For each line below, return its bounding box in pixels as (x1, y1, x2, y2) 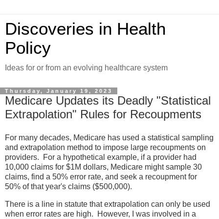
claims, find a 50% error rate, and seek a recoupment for (5, 172, 197, 181)
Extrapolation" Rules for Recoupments (5, 108, 201, 121)
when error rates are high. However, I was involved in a (5, 209, 196, 218)
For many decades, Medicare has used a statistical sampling (5, 133, 214, 142)
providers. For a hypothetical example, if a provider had (5, 153, 197, 161)
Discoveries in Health (5, 20, 166, 38)
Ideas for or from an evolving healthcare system (5, 64, 168, 72)
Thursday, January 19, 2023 (5, 88, 112, 94)
